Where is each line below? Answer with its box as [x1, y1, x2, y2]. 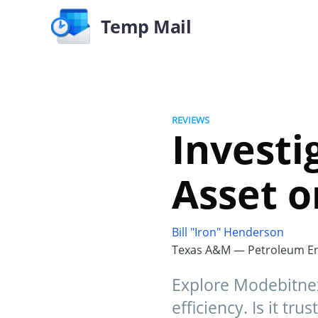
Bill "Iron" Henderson [172, 224, 284, 240]
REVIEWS [172, 114, 209, 126]
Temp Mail [100, 13, 192, 38]
